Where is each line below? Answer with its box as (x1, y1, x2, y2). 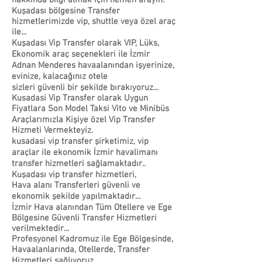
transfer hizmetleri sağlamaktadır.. (12, 158, 148, 169)
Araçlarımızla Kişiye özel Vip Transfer (12, 115, 155, 125)
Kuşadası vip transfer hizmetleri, (12, 170, 136, 180)
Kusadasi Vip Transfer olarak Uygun (12, 93, 148, 104)
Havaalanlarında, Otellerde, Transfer (12, 244, 150, 255)
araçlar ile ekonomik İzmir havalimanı (12, 147, 158, 158)
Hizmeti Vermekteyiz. (12, 125, 93, 136)
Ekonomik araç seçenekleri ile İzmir (12, 49, 150, 60)
